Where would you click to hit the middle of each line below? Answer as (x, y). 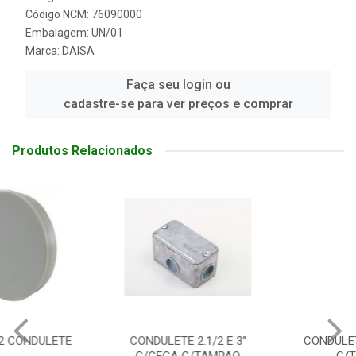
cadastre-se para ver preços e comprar (178, 104)
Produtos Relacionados (82, 151)
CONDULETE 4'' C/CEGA (267, 341)
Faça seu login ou (178, 85)
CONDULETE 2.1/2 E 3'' (89, 341)
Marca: (44, 51)
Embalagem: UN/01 (74, 33)
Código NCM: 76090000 (84, 15)
